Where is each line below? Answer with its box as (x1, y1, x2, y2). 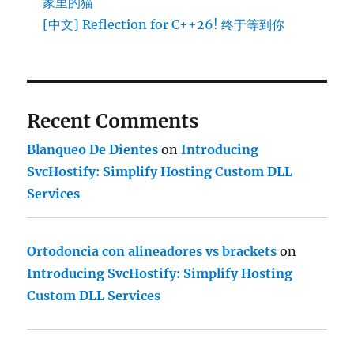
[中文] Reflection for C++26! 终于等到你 (43, 17, 285, 33)
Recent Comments (27, 109, 199, 134)
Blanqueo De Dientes (27, 141, 159, 158)
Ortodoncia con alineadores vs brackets (27, 243, 277, 260)
